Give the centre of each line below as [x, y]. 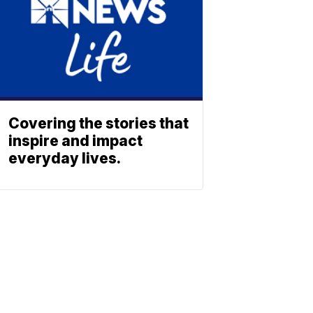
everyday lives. [65, 158]
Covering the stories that [99, 123]
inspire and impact [75, 140]
